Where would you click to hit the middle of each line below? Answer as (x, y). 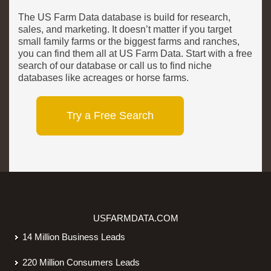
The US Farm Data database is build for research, (124, 18)
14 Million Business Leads (74, 237)
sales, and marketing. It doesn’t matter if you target (125, 30)
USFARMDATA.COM (135, 218)
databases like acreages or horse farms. (106, 78)
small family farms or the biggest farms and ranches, (129, 42)
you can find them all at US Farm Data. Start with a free (135, 54)
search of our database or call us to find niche (115, 66)
